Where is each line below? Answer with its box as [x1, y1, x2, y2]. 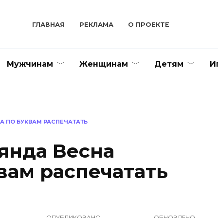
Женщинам [79, 59, 128, 69]
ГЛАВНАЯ [32, 20, 65, 28]
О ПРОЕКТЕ [128, 20, 170, 28]
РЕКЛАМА [79, 20, 114, 28]
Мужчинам [7, 59, 53, 69]
